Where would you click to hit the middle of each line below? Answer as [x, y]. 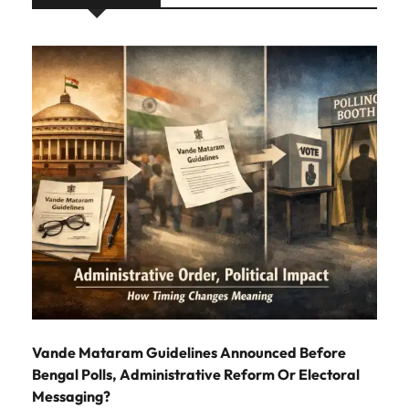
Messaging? [71, 396]
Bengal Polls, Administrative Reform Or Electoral [196, 374]
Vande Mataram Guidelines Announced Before [189, 352]
